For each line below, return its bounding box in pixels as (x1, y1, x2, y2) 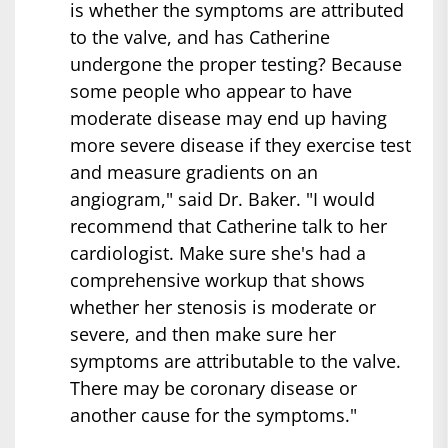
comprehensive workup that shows (70, 268, 365, 293)
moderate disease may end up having (70, 106, 387, 131)
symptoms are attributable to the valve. (70, 349, 401, 374)
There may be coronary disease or (70, 376, 357, 401)
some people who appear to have (70, 79, 352, 104)
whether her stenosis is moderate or (70, 295, 376, 320)
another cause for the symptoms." (70, 403, 357, 428)
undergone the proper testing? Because (70, 52, 402, 77)
